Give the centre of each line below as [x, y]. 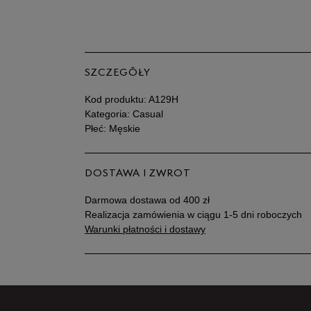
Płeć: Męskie [112, 128]
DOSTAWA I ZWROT [138, 174]
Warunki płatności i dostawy [145, 229]
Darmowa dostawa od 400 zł [147, 200]
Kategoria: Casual [124, 114]
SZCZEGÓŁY [118, 73]
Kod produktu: [117, 99]
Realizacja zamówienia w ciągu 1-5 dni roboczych [193, 215]
